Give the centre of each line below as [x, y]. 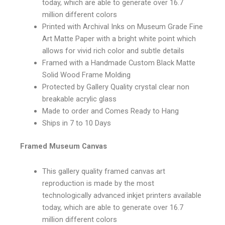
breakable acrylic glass [79, 99]
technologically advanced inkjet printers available [122, 195]
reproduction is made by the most [98, 183]
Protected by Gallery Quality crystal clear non [116, 87]
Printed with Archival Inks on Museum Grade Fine [122, 27]
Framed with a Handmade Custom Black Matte [119, 63]
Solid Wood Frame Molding [86, 75]
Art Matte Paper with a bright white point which [119, 39]
